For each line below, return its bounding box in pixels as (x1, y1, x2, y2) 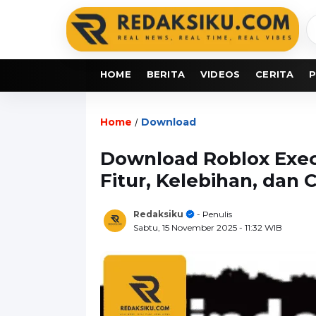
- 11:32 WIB (239, 221, 282, 233)
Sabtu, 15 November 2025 (133, 221, 239, 233)
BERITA (146, 68, 186, 80)
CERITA (255, 68, 294, 80)
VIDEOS (200, 68, 241, 80)
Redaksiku (133, 208, 183, 219)
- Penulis (195, 208, 232, 219)
